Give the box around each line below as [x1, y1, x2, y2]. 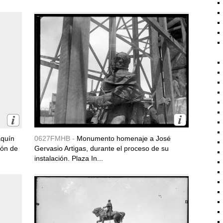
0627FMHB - [34, 134, 77, 142]
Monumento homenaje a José [77, 134, 171, 142]
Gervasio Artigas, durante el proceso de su [34, 144, 169, 152]
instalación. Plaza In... [34, 154, 103, 162]
